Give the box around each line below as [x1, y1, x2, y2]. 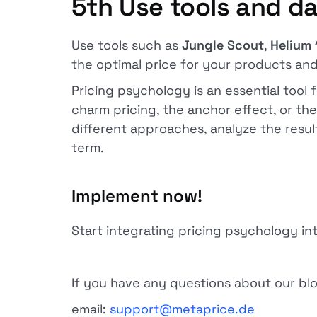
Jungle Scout [181, 37, 264, 53]
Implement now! [71, 185, 202, 207]
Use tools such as [71, 37, 182, 53]
